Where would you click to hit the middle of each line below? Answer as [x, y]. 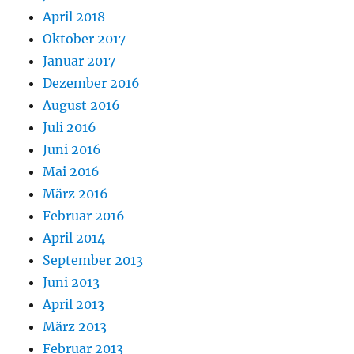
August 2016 [82, 105]
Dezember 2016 [92, 83]
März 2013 [75, 327]
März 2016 [76, 194]
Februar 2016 [84, 216]
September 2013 [93, 260]
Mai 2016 [72, 172]
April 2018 [74, 17]
